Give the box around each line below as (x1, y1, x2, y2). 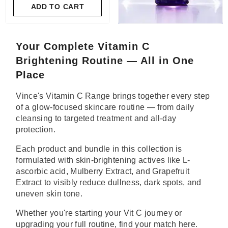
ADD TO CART (31, 3, 84, 11)
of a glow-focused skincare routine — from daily (16, 102, 194, 111)
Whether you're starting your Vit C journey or (16, 208, 182, 217)
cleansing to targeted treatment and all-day (16, 113, 177, 123)
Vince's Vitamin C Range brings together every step (16, 91, 210, 100)
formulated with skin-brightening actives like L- (16, 155, 190, 164)
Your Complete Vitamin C (16, 41, 150, 52)
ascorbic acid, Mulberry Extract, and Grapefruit (16, 166, 190, 176)
